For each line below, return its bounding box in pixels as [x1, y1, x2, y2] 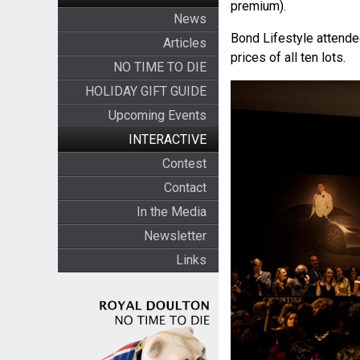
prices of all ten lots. [230, 50, 346, 66]
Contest [162, 156, 207, 171]
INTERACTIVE [128, 132, 207, 147]
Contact [163, 180, 207, 195]
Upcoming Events [108, 108, 207, 123]
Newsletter [143, 228, 207, 243]
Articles [162, 35, 207, 51]
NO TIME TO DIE [112, 59, 207, 75]
